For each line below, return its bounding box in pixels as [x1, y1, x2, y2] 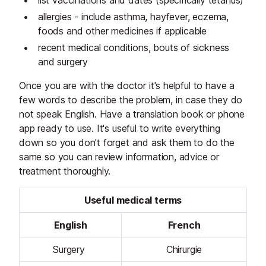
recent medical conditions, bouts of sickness [38, 42, 230, 54]
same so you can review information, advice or [19, 151, 220, 163]
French [167, 219, 201, 232]
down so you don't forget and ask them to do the [19, 137, 235, 149]
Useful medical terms [84, 194, 182, 207]
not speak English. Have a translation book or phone [19, 108, 245, 121]
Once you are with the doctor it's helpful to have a [19, 80, 235, 92]
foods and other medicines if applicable [38, 25, 207, 37]
